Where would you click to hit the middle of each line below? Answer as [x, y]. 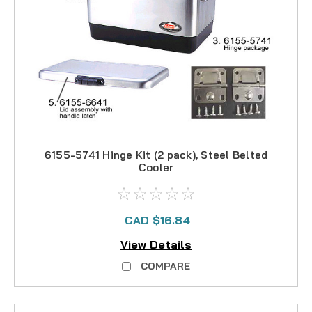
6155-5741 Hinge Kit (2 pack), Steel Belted [156, 155]
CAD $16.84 [157, 220]
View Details [156, 244]
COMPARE [165, 266]
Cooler [156, 168]
